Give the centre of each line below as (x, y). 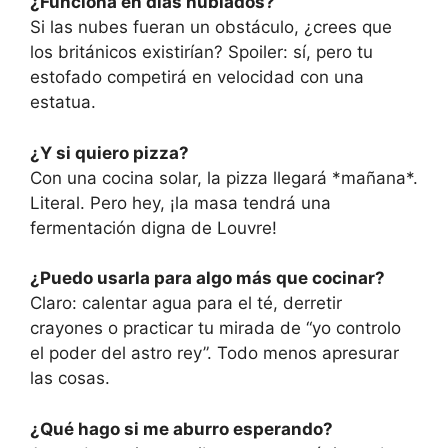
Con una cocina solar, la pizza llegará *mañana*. (224, 177)
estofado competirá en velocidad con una (197, 77)
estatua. (63, 102)
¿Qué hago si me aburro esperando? (181, 428)
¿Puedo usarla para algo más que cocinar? (207, 278)
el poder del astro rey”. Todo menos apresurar (214, 353)
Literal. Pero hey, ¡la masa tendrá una (180, 202)
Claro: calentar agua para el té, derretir (186, 303)
